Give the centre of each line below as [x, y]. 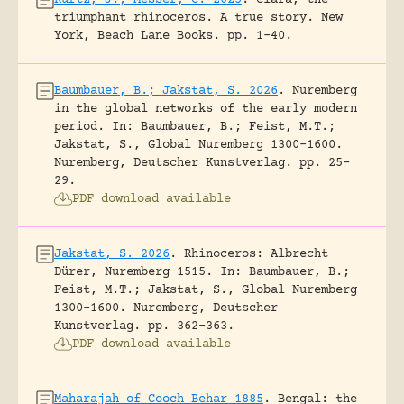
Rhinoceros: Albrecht [256, 255]
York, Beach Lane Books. [137, 37]
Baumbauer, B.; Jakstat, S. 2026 [166, 92]
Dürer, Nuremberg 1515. [133, 273]
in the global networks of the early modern [206, 110]
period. [79, 128]
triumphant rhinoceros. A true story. [184, 18]
